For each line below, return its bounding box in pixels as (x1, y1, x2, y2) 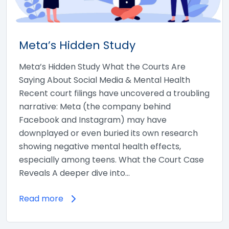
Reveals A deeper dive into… (19, 167, 130, 179)
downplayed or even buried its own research (19, 127, 198, 140)
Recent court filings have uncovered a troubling (19, 87, 210, 100)
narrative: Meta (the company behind (19, 101, 171, 113)
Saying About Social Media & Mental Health (19, 74, 190, 86)
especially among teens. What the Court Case (19, 154, 204, 166)
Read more (19, 193, 63, 205)
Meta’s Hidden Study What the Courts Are (19, 61, 186, 73)
